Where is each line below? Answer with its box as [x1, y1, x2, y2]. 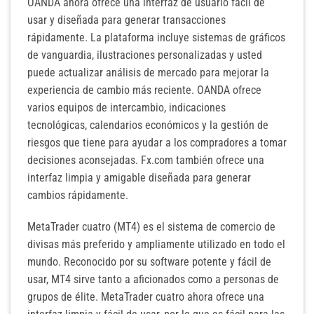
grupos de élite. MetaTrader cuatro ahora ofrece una [27, 290, 264, 304]
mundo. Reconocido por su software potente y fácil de [27, 255, 271, 269]
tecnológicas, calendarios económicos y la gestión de [27, 118, 268, 132]
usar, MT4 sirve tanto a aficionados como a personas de [27, 273, 279, 287]
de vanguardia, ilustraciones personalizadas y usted [27, 48, 262, 62]
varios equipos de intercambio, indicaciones [27, 100, 226, 114]
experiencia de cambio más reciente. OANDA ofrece [27, 83, 261, 97]
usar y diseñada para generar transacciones [27, 13, 226, 27]
